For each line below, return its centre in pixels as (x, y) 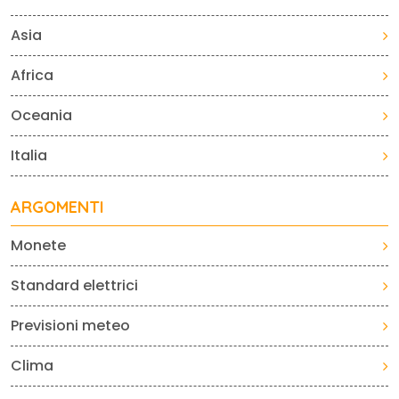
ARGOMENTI (57, 207)
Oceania (41, 115)
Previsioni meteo (70, 326)
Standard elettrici (74, 285)
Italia (29, 155)
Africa (32, 75)
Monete (38, 245)
